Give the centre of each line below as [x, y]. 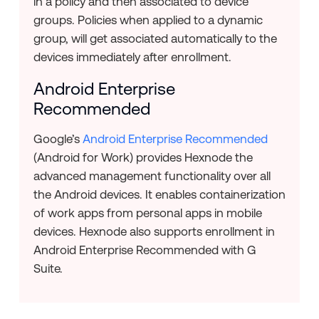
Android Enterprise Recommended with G [145, 250]
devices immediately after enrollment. [132, 57]
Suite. [48, 269]
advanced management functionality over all [152, 176]
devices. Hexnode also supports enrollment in [154, 232]
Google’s [58, 139]
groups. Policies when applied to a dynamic [148, 20]
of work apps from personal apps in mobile [147, 213]
